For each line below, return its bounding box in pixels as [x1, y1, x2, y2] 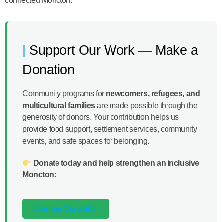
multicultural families [22, 101, 95, 110]
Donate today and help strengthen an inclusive [33, 159, 199, 167]
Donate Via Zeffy [35, 204, 97, 213]
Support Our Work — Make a [29, 42, 198, 57]
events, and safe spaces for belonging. [22, 136, 150, 145]
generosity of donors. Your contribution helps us [22, 112, 179, 121]
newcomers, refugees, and [106, 89, 200, 98]
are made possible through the [95, 101, 198, 110]
